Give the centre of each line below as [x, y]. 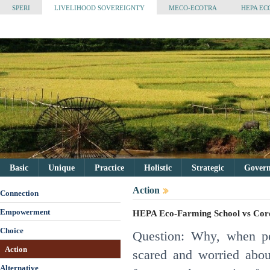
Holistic [158, 168]
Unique [61, 168]
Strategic [208, 168]
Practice [109, 168]
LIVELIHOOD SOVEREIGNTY [99, 8]
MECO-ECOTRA [193, 8]
